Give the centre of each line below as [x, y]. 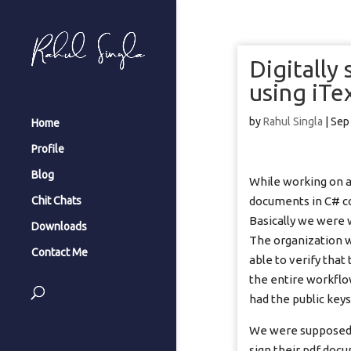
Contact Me [60, 253]
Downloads [59, 227]
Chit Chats [56, 201]
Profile [48, 149]
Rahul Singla [293, 121]
